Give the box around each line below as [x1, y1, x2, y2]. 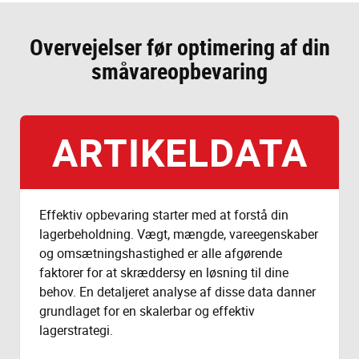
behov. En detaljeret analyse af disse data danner [39, 283, 316, 301]
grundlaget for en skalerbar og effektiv [39, 302, 255, 321]
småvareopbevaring [91, 55, 268, 87]
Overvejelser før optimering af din [29, 31, 330, 63]
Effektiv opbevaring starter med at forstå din [39, 206, 288, 224]
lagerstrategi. [39, 321, 113, 340]
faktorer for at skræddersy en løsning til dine [39, 264, 288, 282]
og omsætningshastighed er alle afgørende [39, 244, 282, 263]
